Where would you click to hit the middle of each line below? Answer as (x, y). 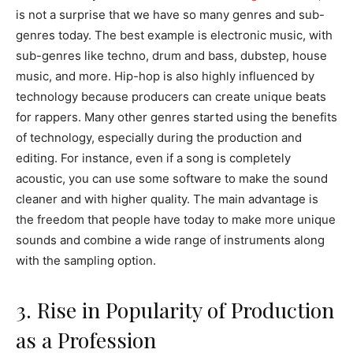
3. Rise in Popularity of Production (175, 310)
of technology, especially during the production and (159, 138)
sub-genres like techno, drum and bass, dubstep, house (171, 56)
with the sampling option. (86, 261)
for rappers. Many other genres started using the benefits (176, 117)
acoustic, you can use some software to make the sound (172, 179)
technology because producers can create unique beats (171, 97)
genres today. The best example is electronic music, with (174, 35)
